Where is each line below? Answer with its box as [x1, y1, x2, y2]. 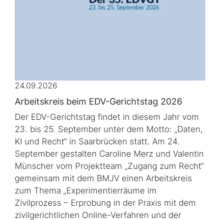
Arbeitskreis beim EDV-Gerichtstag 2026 [15, 96, 182, 107]
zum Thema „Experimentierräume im [15, 185, 157, 195]
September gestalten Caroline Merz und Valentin [15, 148, 204, 159]
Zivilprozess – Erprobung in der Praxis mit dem [15, 197, 196, 208]
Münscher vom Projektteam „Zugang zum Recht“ [15, 161, 204, 171]
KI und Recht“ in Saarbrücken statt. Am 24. [15, 136, 180, 146]
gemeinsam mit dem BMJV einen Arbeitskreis [15, 173, 192, 183]
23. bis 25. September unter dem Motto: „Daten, [15, 124, 203, 134]
